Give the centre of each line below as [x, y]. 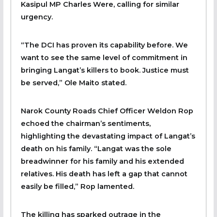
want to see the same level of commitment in [104, 57]
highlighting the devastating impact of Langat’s [108, 136]
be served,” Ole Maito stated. [73, 83]
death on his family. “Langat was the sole [96, 148]
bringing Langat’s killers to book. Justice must [105, 70]
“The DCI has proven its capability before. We [104, 45]
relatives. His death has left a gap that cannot [104, 174]
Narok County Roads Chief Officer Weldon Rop [107, 111]
